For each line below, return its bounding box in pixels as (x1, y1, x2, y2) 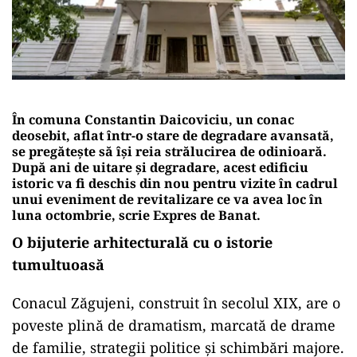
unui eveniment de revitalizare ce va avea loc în (12, 190, 323, 208)
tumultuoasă (12, 254, 104, 274)
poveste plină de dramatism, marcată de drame (12, 315, 335, 335)
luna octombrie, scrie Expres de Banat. (12, 206, 261, 224)
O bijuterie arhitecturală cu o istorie (12, 232, 273, 252)
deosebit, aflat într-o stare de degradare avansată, (12, 126, 334, 144)
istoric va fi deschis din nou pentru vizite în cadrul (12, 174, 338, 192)
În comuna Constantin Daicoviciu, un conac (12, 110, 294, 128)
